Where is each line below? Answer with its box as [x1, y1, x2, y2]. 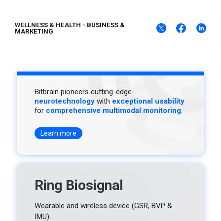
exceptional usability [112, 97, 184, 106]
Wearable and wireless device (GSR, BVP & [35, 201, 172, 211]
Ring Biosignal [35, 177, 123, 194]
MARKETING [15, 28, 54, 35]
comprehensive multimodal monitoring [46, 106, 181, 115]
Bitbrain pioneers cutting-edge [35, 87, 132, 97]
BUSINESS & [87, 21, 125, 29]
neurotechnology [35, 97, 97, 106]
